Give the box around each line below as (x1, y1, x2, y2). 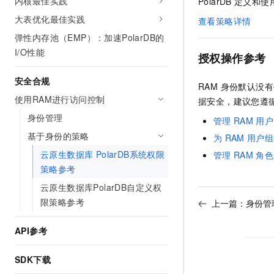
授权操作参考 (198, 50, 266, 67)
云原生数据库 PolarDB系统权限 (40, 148, 165, 160)
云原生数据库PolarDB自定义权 (40, 181, 162, 193)
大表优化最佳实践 (15, 13, 86, 25)
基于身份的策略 (28, 130, 89, 142)
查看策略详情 (198, 15, 251, 28)
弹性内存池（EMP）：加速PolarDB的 (15, 31, 165, 43)
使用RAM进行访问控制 (15, 93, 105, 105)
